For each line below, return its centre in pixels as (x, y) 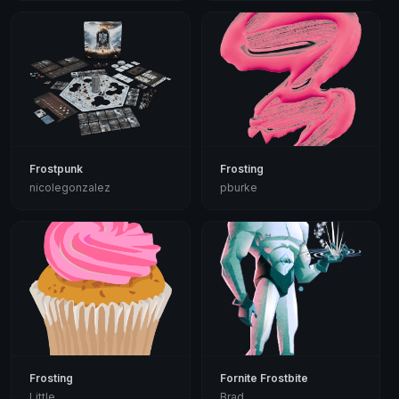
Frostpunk (56, 168)
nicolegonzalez (70, 187)
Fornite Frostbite (264, 378)
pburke (238, 187)
